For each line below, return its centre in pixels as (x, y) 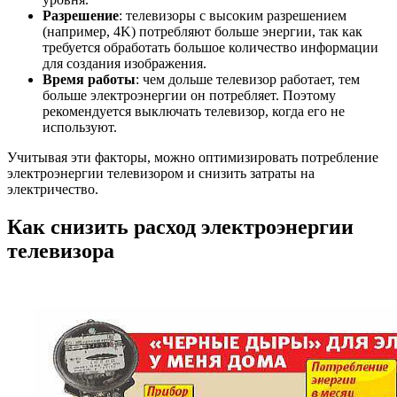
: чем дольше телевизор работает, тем (248, 79)
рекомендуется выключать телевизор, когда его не (194, 111)
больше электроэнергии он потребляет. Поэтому (189, 95)
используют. (80, 127)
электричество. (53, 189)
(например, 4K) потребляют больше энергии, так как (202, 31)
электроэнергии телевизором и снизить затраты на (161, 173)
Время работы (89, 79)
